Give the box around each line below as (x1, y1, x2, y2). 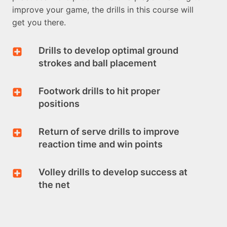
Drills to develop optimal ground (39, 45, 178, 56)
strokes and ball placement (39, 57, 157, 68)
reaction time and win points (39, 138, 163, 149)
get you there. (12, 17, 66, 28)
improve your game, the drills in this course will (12, 5, 194, 15)
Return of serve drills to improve (39, 126, 179, 137)
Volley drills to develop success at (39, 166, 187, 177)
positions (39, 98, 80, 109)
